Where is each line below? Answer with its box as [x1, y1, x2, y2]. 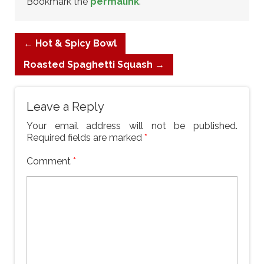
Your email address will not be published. [27, 120, 237, 131]
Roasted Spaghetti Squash [24, 59, 155, 70]
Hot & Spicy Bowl [33, 38, 117, 49]
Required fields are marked [27, 132, 144, 143]
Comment [27, 156, 73, 167]
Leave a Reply [27, 100, 104, 114]
